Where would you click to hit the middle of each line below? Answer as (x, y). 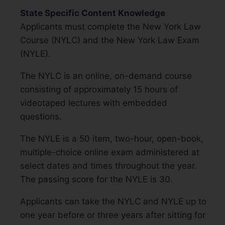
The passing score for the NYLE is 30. (96, 179)
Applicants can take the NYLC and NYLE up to (113, 201)
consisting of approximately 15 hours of (99, 89)
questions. (41, 116)
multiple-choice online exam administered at (110, 152)
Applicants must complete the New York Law (110, 26)
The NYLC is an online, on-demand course (106, 76)
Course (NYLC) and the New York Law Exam (110, 40)
